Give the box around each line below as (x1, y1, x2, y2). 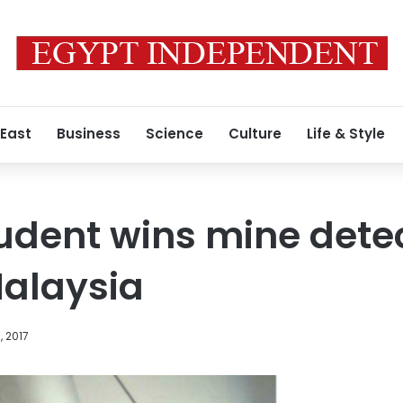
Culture (228, 124, 282, 143)
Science (146, 124, 203, 143)
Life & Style (307, 124, 385, 143)
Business (57, 124, 121, 143)
